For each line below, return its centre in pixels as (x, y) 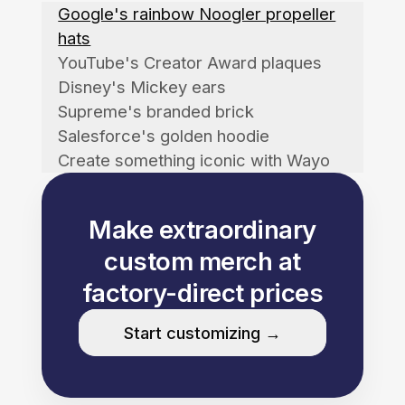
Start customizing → (202, 332)
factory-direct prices (202, 292)
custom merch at (202, 261)
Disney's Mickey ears (142, 86)
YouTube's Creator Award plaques (190, 62)
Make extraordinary (202, 229)
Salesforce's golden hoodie (164, 135)
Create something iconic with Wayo (194, 160)
